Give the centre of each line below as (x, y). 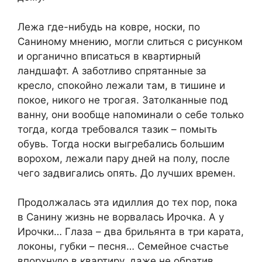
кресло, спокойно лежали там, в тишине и (121, 85)
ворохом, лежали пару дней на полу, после (124, 158)
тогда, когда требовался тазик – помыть (117, 129)
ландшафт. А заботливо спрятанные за (112, 70)
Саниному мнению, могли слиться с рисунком (130, 41)
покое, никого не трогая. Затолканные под (123, 100)
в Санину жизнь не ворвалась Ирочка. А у (121, 217)
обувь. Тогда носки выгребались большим (121, 144)
